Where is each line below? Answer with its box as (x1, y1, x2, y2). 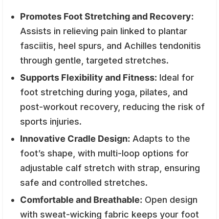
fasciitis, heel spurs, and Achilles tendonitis (20, 40, 201, 51)
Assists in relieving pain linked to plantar (20, 25, 187, 36)
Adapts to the (130, 133, 190, 144)
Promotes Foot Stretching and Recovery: (20, 11, 194, 22)
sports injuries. (20, 116, 82, 127)
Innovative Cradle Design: (20, 133, 130, 144)
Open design (142, 194, 197, 205)
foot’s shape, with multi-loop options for (20, 148, 189, 158)
